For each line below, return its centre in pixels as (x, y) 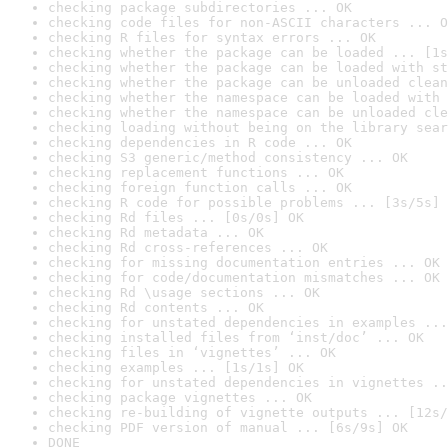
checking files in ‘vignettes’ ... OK (192, 352)
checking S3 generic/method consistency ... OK (228, 157)
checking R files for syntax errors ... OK (212, 37)
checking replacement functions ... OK (196, 172)
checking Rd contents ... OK (156, 307)
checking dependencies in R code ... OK (200, 142)
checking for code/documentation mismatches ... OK (244, 277)
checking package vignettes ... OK (180, 397)
